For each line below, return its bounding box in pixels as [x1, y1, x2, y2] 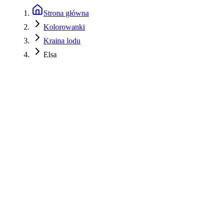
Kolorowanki [43, 23, 85, 31]
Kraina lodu [43, 37, 80, 45]
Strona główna [43, 9, 89, 17]
